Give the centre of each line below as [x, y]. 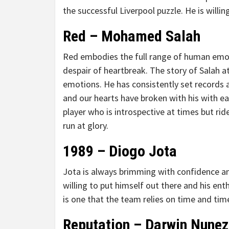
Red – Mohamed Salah [132, 36]
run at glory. [86, 125]
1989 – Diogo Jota [120, 151]
